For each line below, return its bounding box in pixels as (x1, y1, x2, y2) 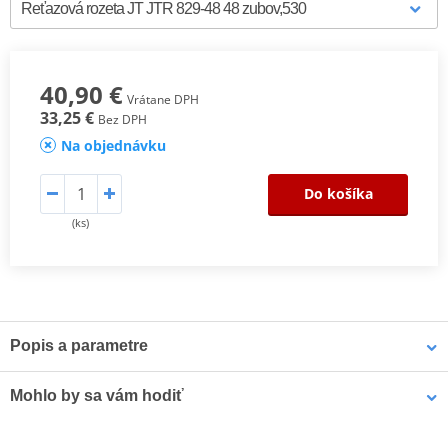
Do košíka (303, 183, 373, 203)
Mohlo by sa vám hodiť (10, 386, 184, 404)
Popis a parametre (10, 336, 148, 354)
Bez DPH (98, 110, 147, 128)
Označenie (21, 408, 93, 428)
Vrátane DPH (127, 90, 199, 108)
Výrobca (21, 376, 75, 396)
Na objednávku (61, 135, 166, 155)
